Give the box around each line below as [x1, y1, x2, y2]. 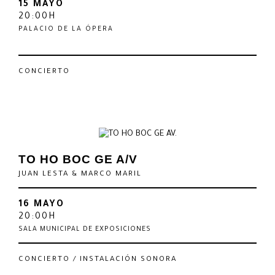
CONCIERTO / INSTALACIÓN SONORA [18, 255, 177, 265]
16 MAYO [18, 200, 64, 211]
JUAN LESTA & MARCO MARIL [18, 170, 142, 179]
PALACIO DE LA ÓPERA [18, 26, 114, 34]
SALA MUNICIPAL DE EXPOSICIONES [18, 226, 151, 234]
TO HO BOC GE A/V [18, 153, 137, 166]
